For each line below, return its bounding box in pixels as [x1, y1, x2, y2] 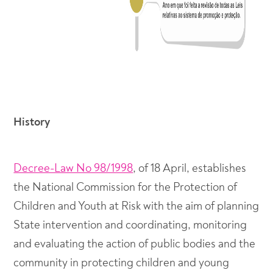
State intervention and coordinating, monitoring [13, 218, 247, 232]
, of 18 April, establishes [133, 161, 247, 175]
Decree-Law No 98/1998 [13, 161, 133, 175]
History [13, 115, 51, 129]
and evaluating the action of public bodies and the [13, 236, 256, 251]
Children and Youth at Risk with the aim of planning [13, 199, 260, 213]
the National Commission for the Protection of [13, 180, 238, 194]
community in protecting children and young [13, 255, 230, 270]
